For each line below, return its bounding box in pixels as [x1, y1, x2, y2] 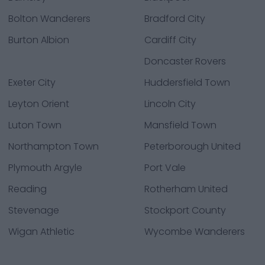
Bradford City [144, 12, 205, 25]
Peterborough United [144, 140, 241, 153]
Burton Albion [8, 33, 69, 47]
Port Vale [144, 161, 186, 174]
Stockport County [144, 203, 226, 217]
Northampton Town [8, 140, 99, 153]
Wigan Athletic [8, 225, 75, 238]
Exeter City [8, 76, 56, 89]
